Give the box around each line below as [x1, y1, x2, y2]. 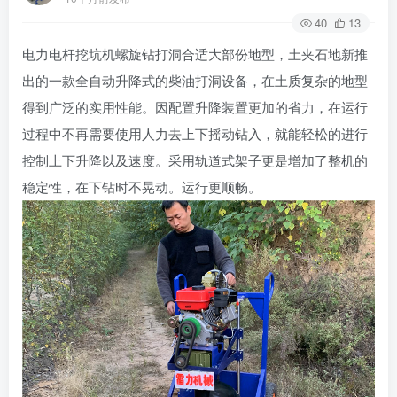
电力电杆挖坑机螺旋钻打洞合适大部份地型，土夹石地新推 [22, 44, 368, 63]
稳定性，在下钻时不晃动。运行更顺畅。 [22, 177, 261, 196]
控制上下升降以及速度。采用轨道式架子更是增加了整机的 [22, 151, 368, 169]
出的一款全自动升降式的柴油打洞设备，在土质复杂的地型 [22, 71, 368, 90]
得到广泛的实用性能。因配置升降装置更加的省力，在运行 [22, 97, 368, 116]
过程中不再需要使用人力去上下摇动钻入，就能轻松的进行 [22, 124, 368, 143]
